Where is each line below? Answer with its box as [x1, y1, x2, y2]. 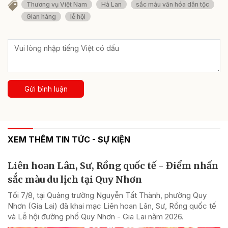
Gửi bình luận [24, 84, 68, 94]
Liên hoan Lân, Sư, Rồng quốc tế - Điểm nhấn [8, 160, 218, 172]
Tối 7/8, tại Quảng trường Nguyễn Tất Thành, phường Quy [8, 190, 207, 201]
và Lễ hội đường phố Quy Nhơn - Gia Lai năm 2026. [8, 212, 184, 222]
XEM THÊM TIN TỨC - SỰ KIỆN [8, 134, 130, 145]
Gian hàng [26, 13, 56, 21]
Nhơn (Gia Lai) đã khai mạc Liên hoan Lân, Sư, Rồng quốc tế [8, 201, 216, 211]
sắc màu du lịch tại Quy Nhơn [8, 174, 142, 186]
